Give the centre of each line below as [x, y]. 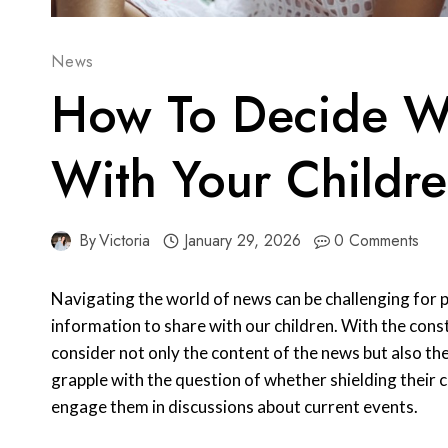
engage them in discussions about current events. [234, 407]
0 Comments [377, 241]
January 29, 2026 [242, 241]
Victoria [125, 241]
